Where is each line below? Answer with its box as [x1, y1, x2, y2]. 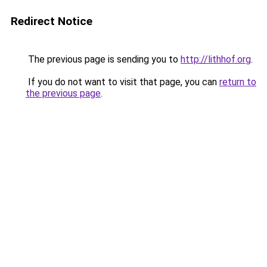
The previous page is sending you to [26, 54, 181, 65]
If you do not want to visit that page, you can [26, 76, 219, 88]
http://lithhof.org [181, 54, 251, 65]
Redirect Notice [11, 14, 92, 28]
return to [219, 76, 256, 88]
